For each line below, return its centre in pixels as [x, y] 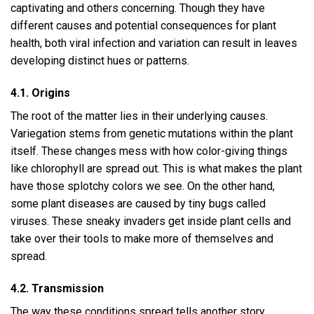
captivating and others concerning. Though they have [138, 8]
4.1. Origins [40, 93]
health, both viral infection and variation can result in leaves [154, 43]
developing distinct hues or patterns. [100, 61]
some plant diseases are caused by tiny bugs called [138, 203]
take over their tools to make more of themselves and [142, 238]
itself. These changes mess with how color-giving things [149, 151]
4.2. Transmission [57, 288]
